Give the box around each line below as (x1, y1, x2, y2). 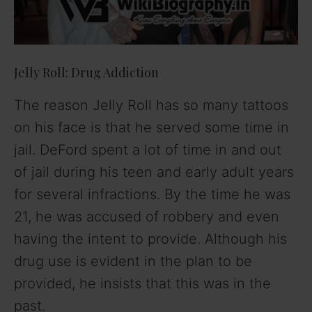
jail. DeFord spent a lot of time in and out (14, 141, 281, 159)
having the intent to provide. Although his (14, 231, 287, 248)
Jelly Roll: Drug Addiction (14, 64, 159, 81)
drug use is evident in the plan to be (14, 253, 252, 270)
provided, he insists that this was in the (14, 275, 271, 292)
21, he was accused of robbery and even (14, 208, 279, 226)
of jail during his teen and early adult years (14, 164, 294, 181)
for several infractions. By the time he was (14, 186, 290, 203)
